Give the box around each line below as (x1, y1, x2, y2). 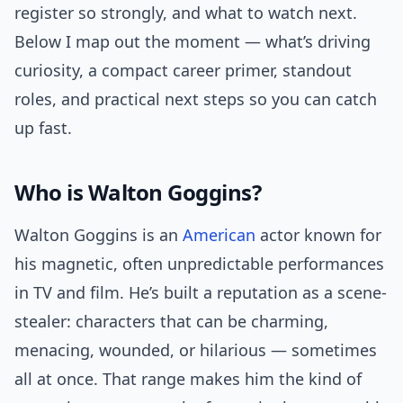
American (183, 224, 255, 246)
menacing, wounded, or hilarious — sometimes (14, 339, 377, 362)
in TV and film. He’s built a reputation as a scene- (14, 282, 387, 304)
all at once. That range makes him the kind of (14, 368, 362, 390)
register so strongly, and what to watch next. (14, 2, 357, 24)
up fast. (14, 117, 72, 139)
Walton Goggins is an (14, 224, 183, 246)
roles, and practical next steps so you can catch (14, 88, 377, 111)
